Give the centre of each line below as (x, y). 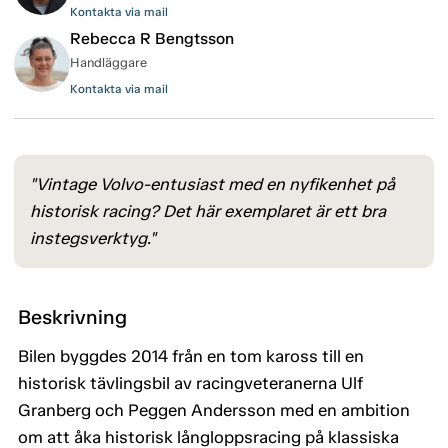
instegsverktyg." (92, 238)
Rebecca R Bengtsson (152, 39)
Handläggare (108, 63)
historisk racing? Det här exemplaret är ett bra (208, 211)
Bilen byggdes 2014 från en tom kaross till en (191, 356)
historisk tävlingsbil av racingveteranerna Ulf (190, 383)
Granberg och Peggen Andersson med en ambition (214, 410)
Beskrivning (72, 317)
